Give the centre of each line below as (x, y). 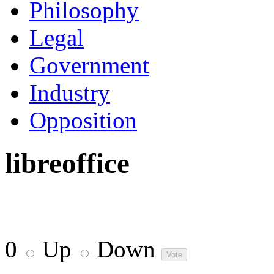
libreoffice (67, 164)
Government (89, 65)
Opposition (83, 120)
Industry (70, 92)
